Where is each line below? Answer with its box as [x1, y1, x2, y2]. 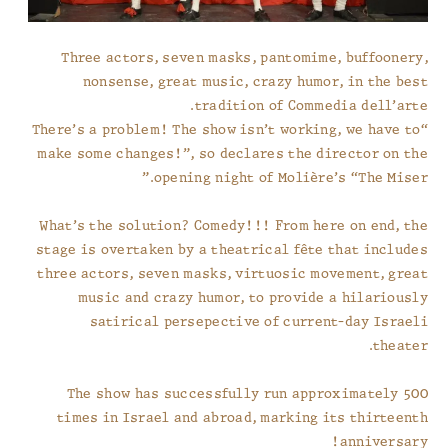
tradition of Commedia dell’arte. [194, 96, 428, 116]
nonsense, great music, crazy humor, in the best [82, 72, 428, 92]
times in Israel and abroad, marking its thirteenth [57, 408, 428, 428]
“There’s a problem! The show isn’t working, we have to [31, 120, 421, 140]
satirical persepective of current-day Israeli [89, 312, 428, 332]
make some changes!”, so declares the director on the [37, 144, 428, 164]
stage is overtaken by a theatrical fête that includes [36, 240, 428, 260]
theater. [372, 336, 428, 356]
